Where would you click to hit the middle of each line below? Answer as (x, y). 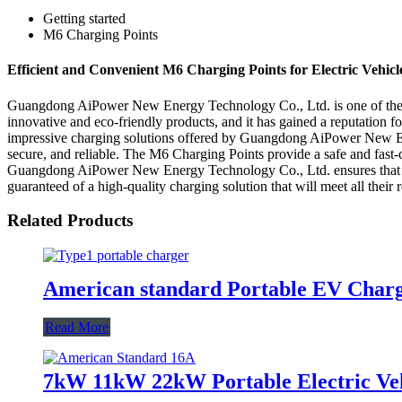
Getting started (84, 18)
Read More (77, 327)
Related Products (70, 221)
